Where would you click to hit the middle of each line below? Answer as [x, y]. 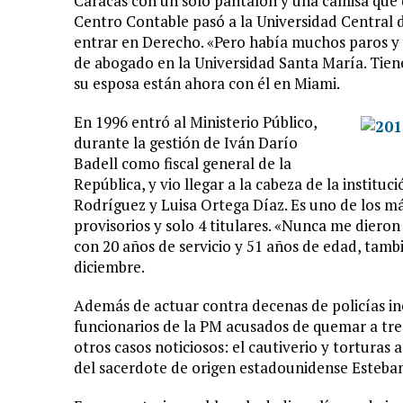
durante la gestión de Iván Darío [186, 143]
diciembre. [109, 267]
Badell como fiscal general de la [183, 163]
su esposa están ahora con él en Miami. [207, 83]
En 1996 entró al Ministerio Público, [195, 122]
